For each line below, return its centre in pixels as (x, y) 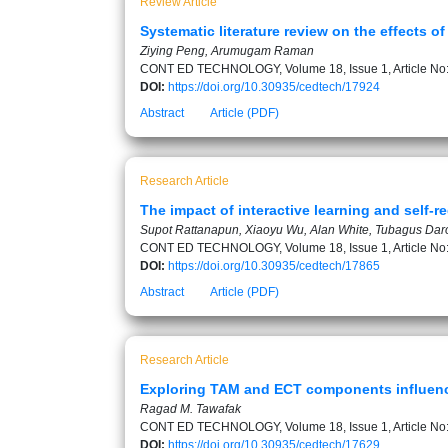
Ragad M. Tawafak (190, 409)
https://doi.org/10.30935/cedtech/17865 (274, 266)
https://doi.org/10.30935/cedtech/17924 (274, 87)
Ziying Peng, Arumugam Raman (227, 51)
